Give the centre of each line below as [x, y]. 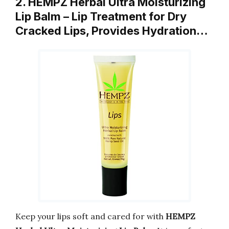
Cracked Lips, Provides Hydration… [112, 31]
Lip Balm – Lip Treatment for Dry [101, 17]
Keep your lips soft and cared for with [90, 216]
